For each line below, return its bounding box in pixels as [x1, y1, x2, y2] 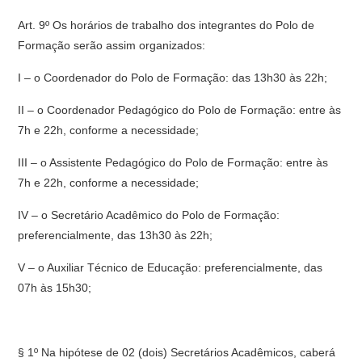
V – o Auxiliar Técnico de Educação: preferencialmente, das [18, 261, 323, 274]
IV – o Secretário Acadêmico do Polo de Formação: [18, 208, 280, 221]
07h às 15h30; [18, 281, 92, 294]
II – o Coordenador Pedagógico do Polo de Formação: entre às [18, 103, 342, 116]
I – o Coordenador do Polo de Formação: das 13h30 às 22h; [18, 71, 328, 84]
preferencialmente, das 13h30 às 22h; [18, 229, 213, 242]
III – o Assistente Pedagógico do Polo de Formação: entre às [18, 156, 329, 169]
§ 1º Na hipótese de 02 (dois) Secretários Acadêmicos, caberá [18, 346, 336, 359]
